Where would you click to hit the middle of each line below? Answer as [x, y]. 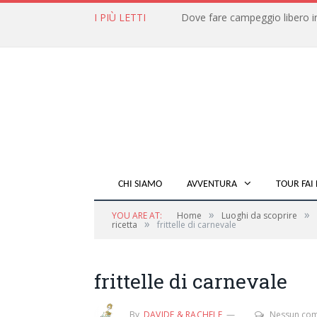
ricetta [125, 225]
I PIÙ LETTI [120, 17]
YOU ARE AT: [137, 216]
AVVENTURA [212, 185]
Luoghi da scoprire [259, 216]
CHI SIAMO [140, 185]
